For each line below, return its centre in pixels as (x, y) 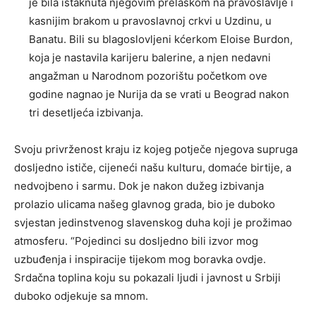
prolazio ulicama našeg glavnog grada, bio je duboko (145, 205)
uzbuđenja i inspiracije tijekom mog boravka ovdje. (140, 260)
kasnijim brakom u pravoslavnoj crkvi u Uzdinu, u (150, 21)
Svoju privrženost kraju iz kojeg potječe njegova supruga (156, 150)
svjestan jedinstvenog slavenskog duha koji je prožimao (153, 223)
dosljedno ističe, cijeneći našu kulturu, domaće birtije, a (153, 168)
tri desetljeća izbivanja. (86, 113)
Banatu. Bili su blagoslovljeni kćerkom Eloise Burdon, (161, 39)
